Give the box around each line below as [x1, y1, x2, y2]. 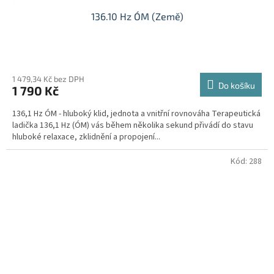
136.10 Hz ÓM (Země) [91, 10, 183, 22]
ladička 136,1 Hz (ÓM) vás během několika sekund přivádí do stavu [12, 119, 253, 131]
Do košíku [218, 80, 255, 91]
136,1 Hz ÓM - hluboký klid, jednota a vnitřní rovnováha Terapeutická [12, 107, 261, 120]
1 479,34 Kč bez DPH [12, 73, 84, 84]
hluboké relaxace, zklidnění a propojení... [12, 130, 160, 143]
